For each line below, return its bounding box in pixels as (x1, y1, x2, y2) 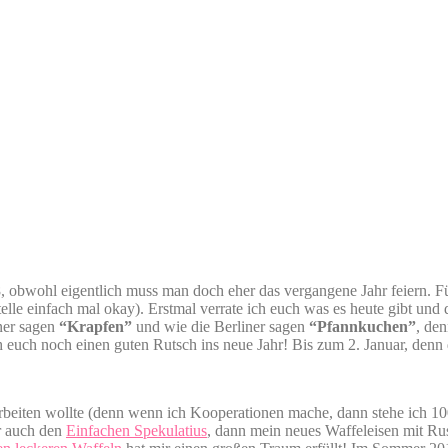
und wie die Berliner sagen (132, 317, 309, 335)
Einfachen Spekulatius (66, 421, 207, 439)
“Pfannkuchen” (309, 317, 416, 335)
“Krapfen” (59, 317, 132, 335)
